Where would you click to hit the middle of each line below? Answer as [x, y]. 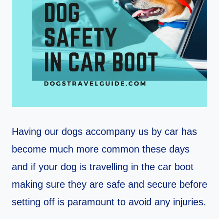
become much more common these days [101, 149]
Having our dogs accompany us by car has [104, 132]
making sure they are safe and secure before [109, 185]
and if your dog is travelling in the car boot [103, 167]
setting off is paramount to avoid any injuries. [109, 202]
